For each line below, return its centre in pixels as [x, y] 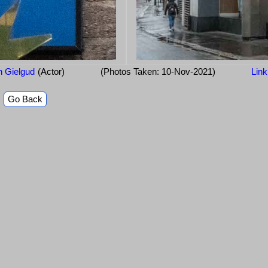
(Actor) [51, 72]
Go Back [25, 99]
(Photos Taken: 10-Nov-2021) [158, 72]
